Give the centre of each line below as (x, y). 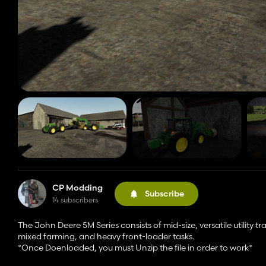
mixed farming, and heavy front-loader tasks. (106, 237)
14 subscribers (75, 200)
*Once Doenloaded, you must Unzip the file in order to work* (135, 248)
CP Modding (77, 188)
